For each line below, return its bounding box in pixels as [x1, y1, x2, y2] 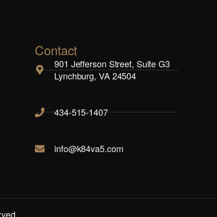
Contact [35, 41, 77, 59]
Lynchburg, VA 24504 [54, 69, 137, 82]
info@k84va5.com [54, 142, 124, 155]
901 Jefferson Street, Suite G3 [54, 57, 170, 70]
